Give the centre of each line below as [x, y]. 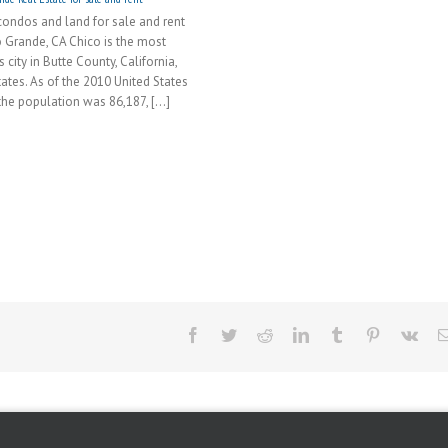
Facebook [231, 334]
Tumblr [367, 334]
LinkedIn [337, 334]
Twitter [258, 334]
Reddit [293, 334]
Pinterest [407, 334]
